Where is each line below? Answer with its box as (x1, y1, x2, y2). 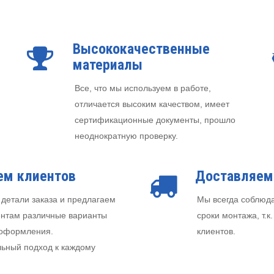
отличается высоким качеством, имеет (75, 99, 229, 109)
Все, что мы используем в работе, (75, 83, 211, 94)
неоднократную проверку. (75, 131, 178, 141)
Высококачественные (73, 40, 210, 58)
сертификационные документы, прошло (75, 115, 235, 125)
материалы (73, 56, 143, 74)
